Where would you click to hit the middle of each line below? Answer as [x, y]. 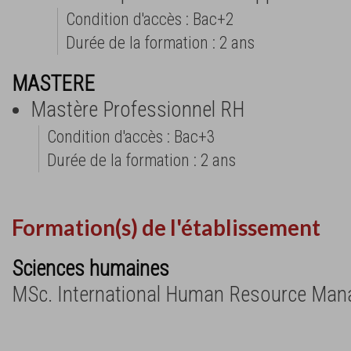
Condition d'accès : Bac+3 [131, 136]
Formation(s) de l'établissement [166, 227]
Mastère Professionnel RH [138, 109]
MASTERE [53, 83]
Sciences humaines [90, 269]
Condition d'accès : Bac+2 [150, 19]
